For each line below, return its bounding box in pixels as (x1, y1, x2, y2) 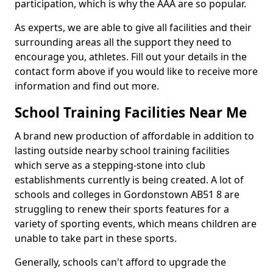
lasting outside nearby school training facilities (15, 144, 230, 157)
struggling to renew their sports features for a (15, 202, 229, 216)
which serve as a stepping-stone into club (15, 158, 205, 172)
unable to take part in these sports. (15, 232, 177, 245)
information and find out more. (15, 79, 161, 93)
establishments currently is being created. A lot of (15, 173, 244, 186)
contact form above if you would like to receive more (15, 65, 258, 78)
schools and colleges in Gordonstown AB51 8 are (15, 188, 239, 201)
